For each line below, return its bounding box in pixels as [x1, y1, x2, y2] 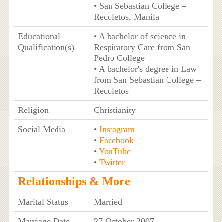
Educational [17, 31, 60, 41]
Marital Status [17, 196, 68, 207]
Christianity [93, 105, 136, 115]
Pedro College [93, 53, 145, 63]
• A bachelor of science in [93, 31, 186, 41]
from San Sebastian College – [93, 74, 201, 85]
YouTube [98, 146, 131, 156]
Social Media [17, 124, 65, 134]
